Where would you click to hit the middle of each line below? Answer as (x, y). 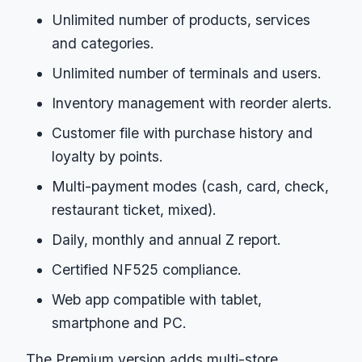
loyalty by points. (107, 156)
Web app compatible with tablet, (157, 299)
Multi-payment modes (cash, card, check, (190, 186)
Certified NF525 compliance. (147, 269)
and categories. (103, 43)
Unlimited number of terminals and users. (187, 73)
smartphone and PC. (119, 322)
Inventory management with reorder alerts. (192, 103)
